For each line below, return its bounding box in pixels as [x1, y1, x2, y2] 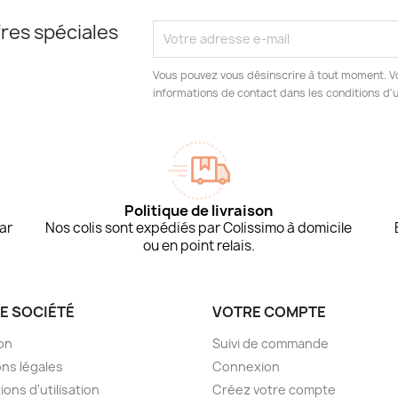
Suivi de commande [212, 334, 329, 352]
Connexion [212, 357, 280, 375]
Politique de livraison [124, 200, 274, 220]
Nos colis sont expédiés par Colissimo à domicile [45, 218, 353, 237]
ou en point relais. [142, 235, 255, 255]
